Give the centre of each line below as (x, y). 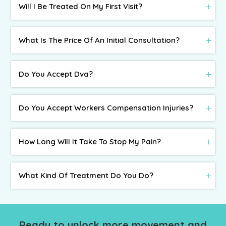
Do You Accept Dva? (56, 74)
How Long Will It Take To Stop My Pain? (90, 142)
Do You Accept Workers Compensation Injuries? (106, 108)
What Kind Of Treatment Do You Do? (86, 175)
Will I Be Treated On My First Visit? (81, 6)
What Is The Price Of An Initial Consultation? (99, 40)
